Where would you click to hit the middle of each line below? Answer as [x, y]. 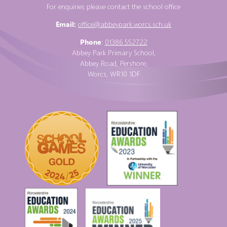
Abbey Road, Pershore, [113, 63]
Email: [66, 24]
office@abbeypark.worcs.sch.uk [125, 24]
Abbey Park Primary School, [113, 53]
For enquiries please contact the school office [113, 7]
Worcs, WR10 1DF [113, 74]
